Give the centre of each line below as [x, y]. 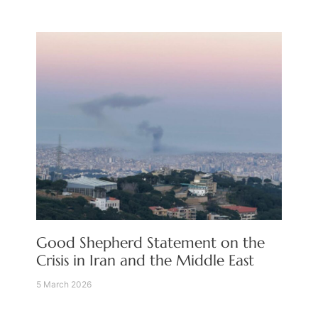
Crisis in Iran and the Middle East [146, 261]
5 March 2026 [64, 285]
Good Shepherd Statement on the [151, 243]
